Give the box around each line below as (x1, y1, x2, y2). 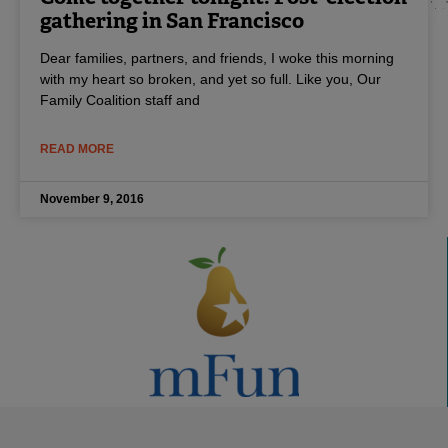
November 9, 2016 (40, 191, 144, 206)
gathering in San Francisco (40, 6, 304, 34)
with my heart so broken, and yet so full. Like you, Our (40, 70, 381, 87)
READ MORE (40, 141, 114, 156)
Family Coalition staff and (40, 91, 200, 108)
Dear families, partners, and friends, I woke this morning (40, 49, 394, 66)
